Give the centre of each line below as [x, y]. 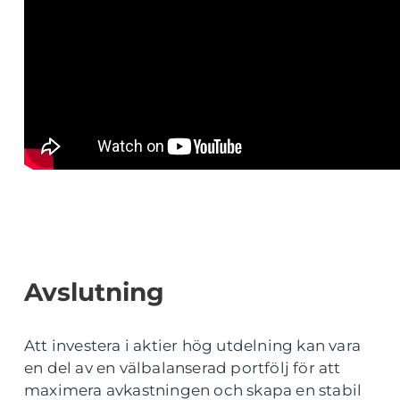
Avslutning [94, 292]
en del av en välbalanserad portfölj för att [183, 368]
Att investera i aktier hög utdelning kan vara [193, 346]
